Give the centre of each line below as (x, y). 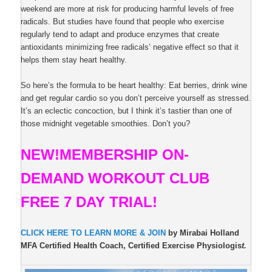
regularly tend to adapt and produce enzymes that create (120, 34)
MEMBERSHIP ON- (124, 155)
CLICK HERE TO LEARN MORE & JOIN (95, 233)
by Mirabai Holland (204, 233)
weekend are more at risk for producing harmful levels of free (127, 8)
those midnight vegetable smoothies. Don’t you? (106, 123)
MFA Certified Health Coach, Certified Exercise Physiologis (131, 246)
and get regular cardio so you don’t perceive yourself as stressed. (136, 98)
